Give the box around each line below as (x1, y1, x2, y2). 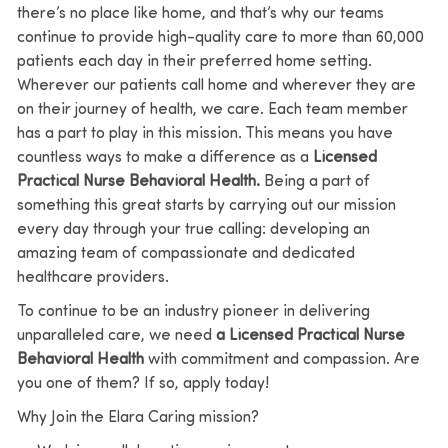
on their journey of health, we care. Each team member (16, 101, 408, 118)
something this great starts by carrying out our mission (16, 197, 396, 214)
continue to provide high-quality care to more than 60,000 (16, 29, 424, 46)
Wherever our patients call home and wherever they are (16, 77, 416, 94)
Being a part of (263, 173, 370, 190)
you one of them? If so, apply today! (16, 375, 269, 392)
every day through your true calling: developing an (16, 221, 370, 238)
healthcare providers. (16, 269, 169, 286)
